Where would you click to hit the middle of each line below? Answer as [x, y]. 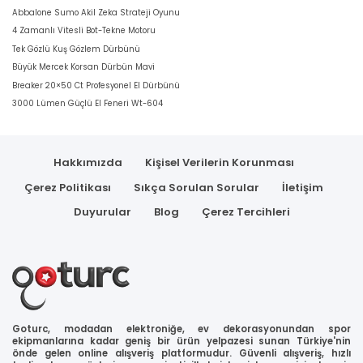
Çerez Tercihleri [246, 212]
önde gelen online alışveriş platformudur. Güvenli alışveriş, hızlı [181, 353]
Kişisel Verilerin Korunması [219, 163]
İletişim [302, 187]
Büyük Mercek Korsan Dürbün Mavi [83, 67]
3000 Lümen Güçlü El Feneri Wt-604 [88, 104]
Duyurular [102, 212]
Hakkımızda [88, 163]
